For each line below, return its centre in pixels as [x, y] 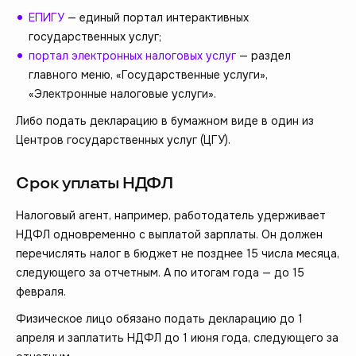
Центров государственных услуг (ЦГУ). [123, 140]
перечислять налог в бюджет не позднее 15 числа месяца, [178, 254]
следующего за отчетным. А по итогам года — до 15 [160, 273]
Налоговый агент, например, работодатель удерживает [171, 216]
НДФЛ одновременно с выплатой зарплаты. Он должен [169, 235]
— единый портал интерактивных [157, 18]
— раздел [263, 56]
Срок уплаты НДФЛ [95, 184]
